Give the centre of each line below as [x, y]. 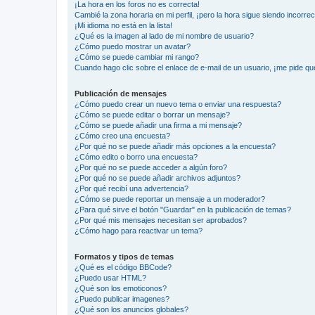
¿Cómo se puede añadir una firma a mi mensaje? [158, 125]
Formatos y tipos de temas [124, 257]
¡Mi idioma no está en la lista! [123, 25]
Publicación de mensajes [121, 94]
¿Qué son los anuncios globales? [131, 309]
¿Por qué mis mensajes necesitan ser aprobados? [161, 220]
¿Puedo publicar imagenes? [122, 299]
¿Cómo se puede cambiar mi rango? [137, 57]
